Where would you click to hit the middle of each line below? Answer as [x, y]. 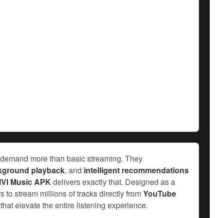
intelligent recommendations [136, 170]
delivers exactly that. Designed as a [113, 182]
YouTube [160, 193]
